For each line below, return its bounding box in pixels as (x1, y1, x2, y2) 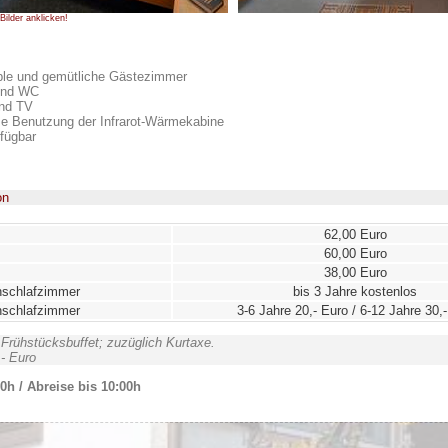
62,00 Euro (323, 227, 387, 243)
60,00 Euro (323, 246, 387, 262)
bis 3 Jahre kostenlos (293, 284, 417, 300)
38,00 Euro (323, 265, 387, 281)
